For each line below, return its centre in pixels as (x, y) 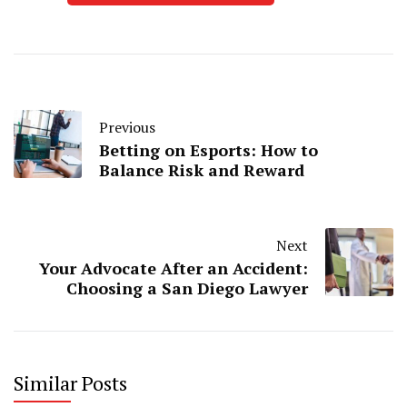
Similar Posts (70, 382)
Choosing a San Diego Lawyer (187, 288)
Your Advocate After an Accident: (174, 268)
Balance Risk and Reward (202, 169)
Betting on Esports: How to (208, 149)
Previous (127, 127)
